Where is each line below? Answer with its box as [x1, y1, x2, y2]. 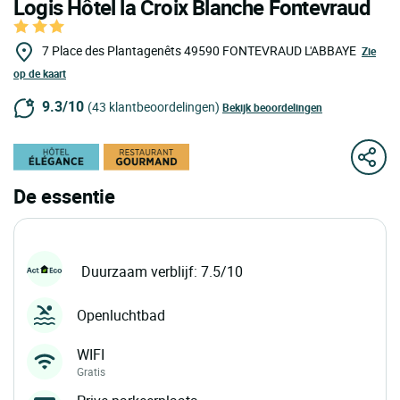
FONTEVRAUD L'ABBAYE [222, 42, 356, 59]
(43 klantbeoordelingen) [87, 98, 220, 116]
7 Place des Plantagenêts [42, 42, 181, 59]
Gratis [77, 364, 105, 379]
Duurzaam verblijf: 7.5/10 [81, 261, 243, 281]
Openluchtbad [77, 305, 165, 326]
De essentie [13, 183, 115, 210]
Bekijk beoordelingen [222, 100, 322, 115]
